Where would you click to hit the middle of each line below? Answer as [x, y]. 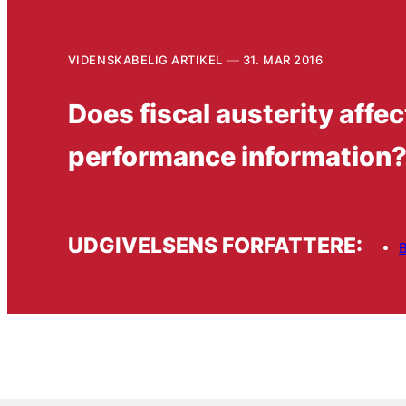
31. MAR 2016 [283, 59]
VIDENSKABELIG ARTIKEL [145, 59]
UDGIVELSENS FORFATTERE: [215, 246]
